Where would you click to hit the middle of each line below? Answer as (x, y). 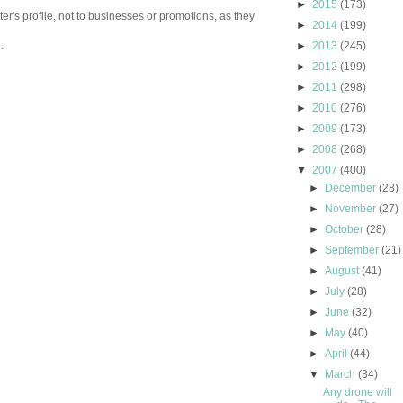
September (354, 251)
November (352, 209)
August (344, 271)
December (352, 188)
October (346, 230)
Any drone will (357, 393)
